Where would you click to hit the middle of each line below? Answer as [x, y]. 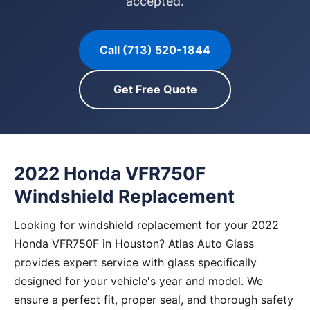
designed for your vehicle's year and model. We [138, 281]
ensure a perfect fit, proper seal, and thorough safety [154, 300]
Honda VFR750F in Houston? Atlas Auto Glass [134, 244]
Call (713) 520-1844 [155, 50]
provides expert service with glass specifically [135, 262]
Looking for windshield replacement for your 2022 [146, 225]
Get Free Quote [155, 89]
